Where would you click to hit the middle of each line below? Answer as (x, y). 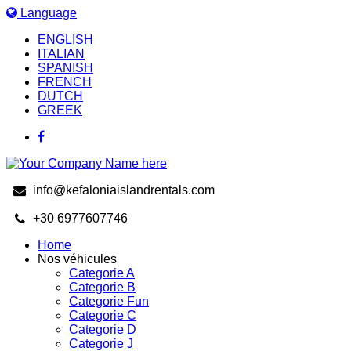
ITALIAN (61, 54)
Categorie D (103, 329)
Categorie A (102, 273)
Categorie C (103, 315)
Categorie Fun (109, 301)
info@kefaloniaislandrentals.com (124, 190)
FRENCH (65, 82)
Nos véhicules (77, 259)
